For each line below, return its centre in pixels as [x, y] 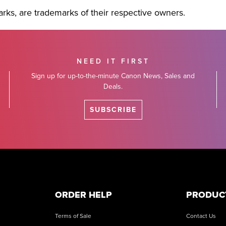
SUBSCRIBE [113, 110]
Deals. [113, 87]
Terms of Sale [73, 216]
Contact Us [201, 216]
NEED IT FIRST [113, 62]
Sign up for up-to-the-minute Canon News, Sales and [113, 76]
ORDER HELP [84, 195]
